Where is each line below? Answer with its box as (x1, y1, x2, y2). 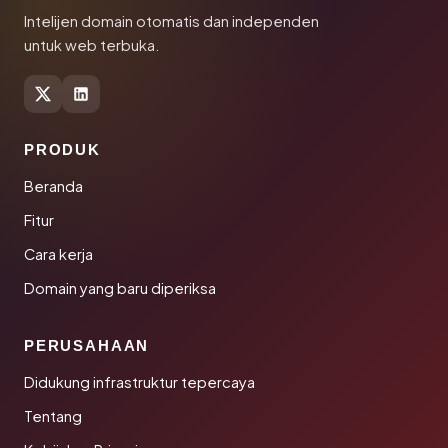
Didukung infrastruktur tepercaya (24, 373, 255, 392)
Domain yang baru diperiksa (24, 279, 216, 298)
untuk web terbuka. (24, 36, 160, 55)
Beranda (24, 177, 83, 196)
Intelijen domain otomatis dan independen (24, 12, 319, 31)
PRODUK (24, 141, 101, 159)
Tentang (24, 407, 82, 426)
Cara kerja (24, 245, 93, 264)
